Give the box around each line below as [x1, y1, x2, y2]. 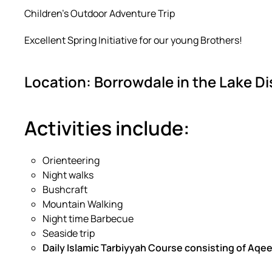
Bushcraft [42, 183, 87, 196]
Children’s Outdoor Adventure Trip [24, 7, 175, 20]
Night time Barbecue [42, 212, 134, 225]
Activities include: [24, 115, 190, 141]
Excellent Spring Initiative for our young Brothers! [24, 33, 242, 47]
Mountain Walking [42, 197, 123, 211]
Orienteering [42, 154, 100, 167]
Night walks [42, 168, 93, 182]
